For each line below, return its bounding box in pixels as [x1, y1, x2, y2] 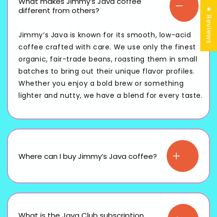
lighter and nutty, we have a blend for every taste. [18, 91, 203, 101]
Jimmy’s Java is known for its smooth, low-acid [18, 30, 191, 40]
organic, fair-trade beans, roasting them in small [18, 54, 198, 64]
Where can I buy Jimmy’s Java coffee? [18, 151, 157, 161]
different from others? [18, 5, 99, 16]
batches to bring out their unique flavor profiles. [18, 66, 195, 77]
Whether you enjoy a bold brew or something [18, 78, 184, 89]
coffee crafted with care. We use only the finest [18, 42, 196, 52]
